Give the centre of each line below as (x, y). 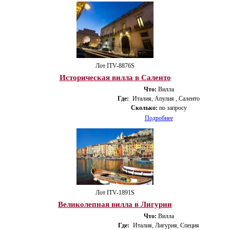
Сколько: (144, 108)
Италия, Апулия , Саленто (166, 98)
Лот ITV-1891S (115, 192)
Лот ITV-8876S (115, 65)
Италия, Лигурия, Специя (166, 225)
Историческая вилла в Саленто (115, 77)
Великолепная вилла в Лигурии (115, 204)
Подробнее (159, 118)
